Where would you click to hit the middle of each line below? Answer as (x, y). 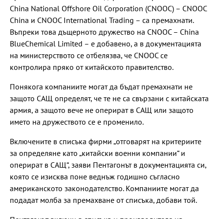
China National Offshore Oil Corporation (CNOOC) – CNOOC (108, 8)
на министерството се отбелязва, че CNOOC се (89, 55)
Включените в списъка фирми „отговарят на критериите (106, 141)
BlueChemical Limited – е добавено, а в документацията (106, 43)
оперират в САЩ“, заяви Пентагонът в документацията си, (108, 164)
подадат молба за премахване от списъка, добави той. (103, 200)
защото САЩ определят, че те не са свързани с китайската (109, 98)
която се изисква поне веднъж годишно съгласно (95, 176)
